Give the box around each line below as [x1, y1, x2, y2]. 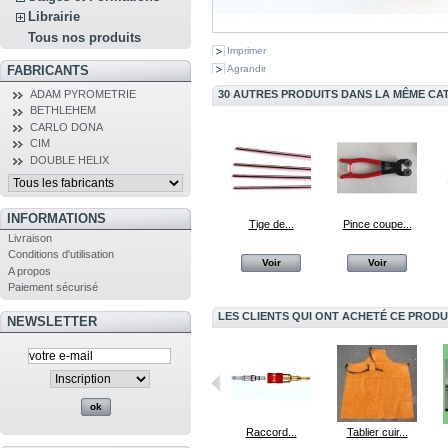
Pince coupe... [342, 217, 412, 230]
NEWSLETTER [6, 314, 97, 330]
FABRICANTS [6, 62, 89, 78]
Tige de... [248, 217, 294, 230]
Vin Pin [42, 425, 76, 438]
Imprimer [227, 45, 266, 57]
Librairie [28, 9, 81, 25]
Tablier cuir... [346, 425, 408, 438]
